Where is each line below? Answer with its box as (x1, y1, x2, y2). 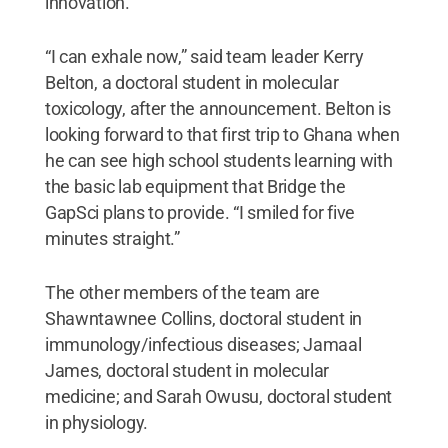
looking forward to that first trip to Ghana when (44, 123, 400, 145)
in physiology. (44, 411, 149, 433)
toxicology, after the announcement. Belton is (44, 97, 391, 119)
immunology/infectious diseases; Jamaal (44, 333, 362, 355)
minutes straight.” (44, 227, 180, 249)
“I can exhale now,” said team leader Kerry (44, 45, 364, 67)
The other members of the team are (44, 281, 320, 303)
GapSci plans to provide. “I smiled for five (44, 201, 356, 223)
